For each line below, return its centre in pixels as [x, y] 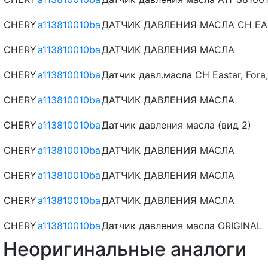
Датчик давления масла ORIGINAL [182, 225]
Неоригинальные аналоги [125, 249]
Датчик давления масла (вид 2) [176, 125]
